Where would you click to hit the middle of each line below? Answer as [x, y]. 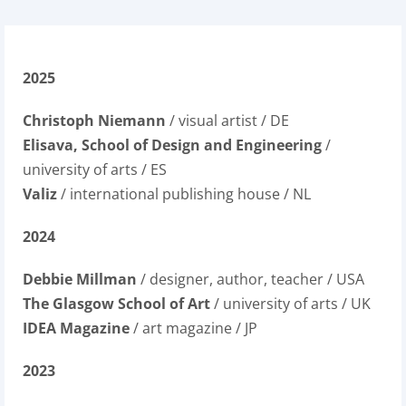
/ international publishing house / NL [184, 194]
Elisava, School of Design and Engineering [172, 145]
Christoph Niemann [94, 121]
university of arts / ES [95, 169]
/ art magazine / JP [193, 328]
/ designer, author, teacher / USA [252, 279]
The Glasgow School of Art [116, 304]
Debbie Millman [82, 279]
